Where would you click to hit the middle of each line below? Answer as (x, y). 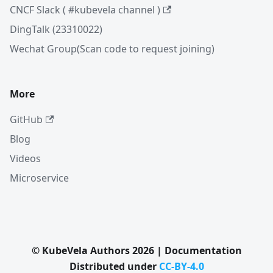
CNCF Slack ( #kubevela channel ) (85, 10)
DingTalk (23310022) (56, 29)
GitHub (26, 119)
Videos (25, 158)
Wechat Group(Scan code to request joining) (112, 49)
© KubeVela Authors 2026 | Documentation (136, 250)
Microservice (39, 178)
